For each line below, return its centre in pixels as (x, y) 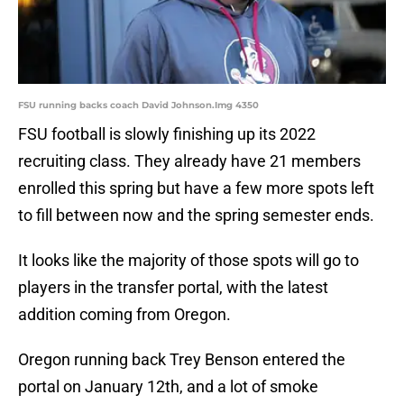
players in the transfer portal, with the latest (173, 288)
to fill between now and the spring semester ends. (196, 216)
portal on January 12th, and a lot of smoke (168, 387)
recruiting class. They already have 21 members (189, 161)
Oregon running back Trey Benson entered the (182, 360)
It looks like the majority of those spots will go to (188, 261)
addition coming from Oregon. (124, 315)
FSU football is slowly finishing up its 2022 (167, 134)
